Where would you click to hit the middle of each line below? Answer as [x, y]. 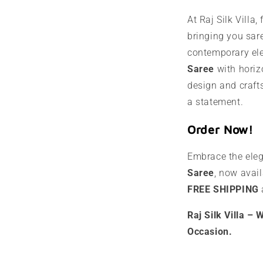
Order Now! [220, 130]
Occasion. [210, 231]
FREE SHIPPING [223, 189]
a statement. [215, 102]
